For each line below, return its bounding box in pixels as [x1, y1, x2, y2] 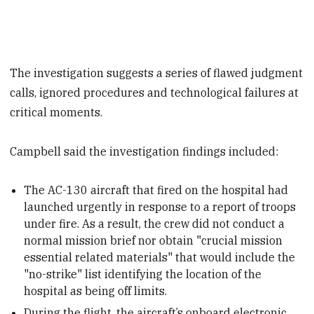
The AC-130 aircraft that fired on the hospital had [24, 183, 289, 198]
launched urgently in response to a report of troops [24, 200, 296, 214]
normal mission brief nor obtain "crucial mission [24, 233, 283, 248]
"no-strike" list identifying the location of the [24, 267, 262, 282]
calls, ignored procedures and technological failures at [10, 85, 299, 100]
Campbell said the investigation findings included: [10, 144, 279, 159]
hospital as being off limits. [24, 284, 168, 299]
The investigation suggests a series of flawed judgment [10, 65, 303, 80]
